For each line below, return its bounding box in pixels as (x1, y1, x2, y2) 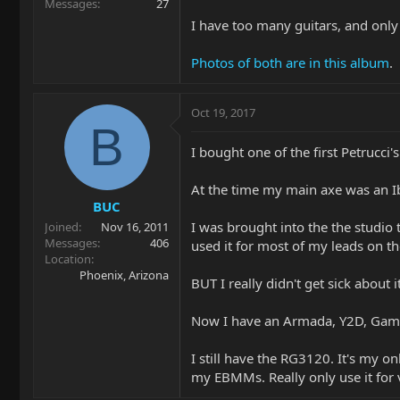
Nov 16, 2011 (101, 218, 169, 235)
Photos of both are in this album (191, 54, 389, 71)
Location (45, 250, 91, 267)
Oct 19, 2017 (191, 104, 255, 121)
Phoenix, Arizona (79, 266, 169, 283)
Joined (45, 218, 79, 235)
